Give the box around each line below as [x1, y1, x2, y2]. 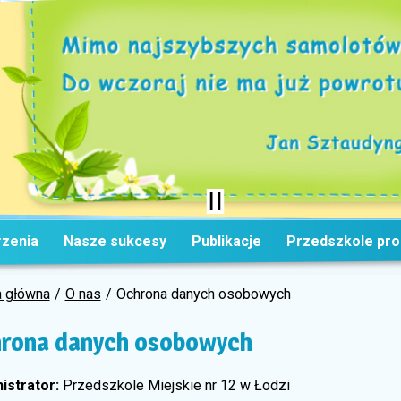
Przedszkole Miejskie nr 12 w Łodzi [62, 377, 290, 394]
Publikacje [192, 233, 262, 250]
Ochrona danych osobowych [115, 286, 291, 303]
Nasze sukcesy [63, 233, 166, 250]
